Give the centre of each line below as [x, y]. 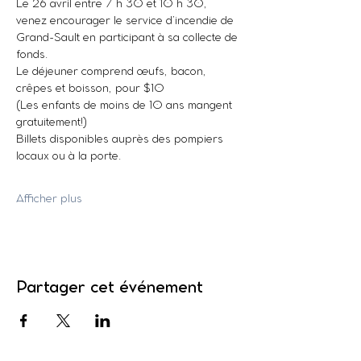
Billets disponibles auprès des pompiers [121, 140]
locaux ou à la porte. [68, 157]
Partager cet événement [110, 288]
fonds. [32, 55]
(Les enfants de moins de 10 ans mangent [126, 106]
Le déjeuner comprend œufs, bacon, [113, 72]
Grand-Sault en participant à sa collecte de [129, 38]
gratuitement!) [52, 123]
